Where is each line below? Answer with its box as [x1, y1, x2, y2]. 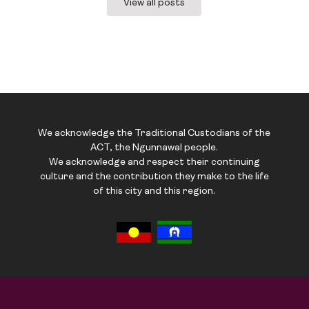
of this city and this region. [93, 186, 216, 197]
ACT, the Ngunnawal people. [90, 143, 219, 154]
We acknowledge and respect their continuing [48, 157, 260, 168]
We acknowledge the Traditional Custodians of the [38, 128, 271, 139]
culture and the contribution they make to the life [39, 172, 269, 183]
